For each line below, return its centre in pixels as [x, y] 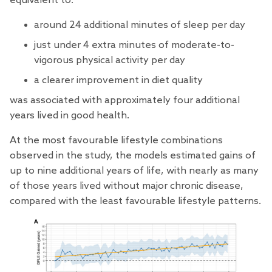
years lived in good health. [70, 115]
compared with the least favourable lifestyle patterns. [135, 201]
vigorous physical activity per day [110, 60]
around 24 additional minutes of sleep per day [140, 25]
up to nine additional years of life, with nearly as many [134, 171]
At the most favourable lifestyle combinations [116, 140]
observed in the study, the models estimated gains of [133, 155]
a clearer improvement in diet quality [118, 80]
